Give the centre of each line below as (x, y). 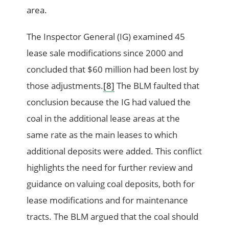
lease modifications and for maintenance (108, 200)
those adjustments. (65, 86)
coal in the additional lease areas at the (104, 119)
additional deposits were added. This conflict (114, 151)
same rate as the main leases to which (102, 135)
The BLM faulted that (157, 86)
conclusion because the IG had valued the (109, 102)
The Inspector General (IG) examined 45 (106, 37)
